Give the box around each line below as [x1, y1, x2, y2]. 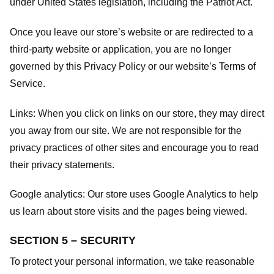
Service [10, 78, 43, 89]
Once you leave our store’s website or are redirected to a [10, 26, 253, 37]
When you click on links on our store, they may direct [38, 108, 264, 119]
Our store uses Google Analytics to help [87, 189, 258, 200]
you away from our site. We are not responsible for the [10, 125, 242, 136]
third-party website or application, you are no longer [10, 43, 231, 54]
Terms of [219, 61, 256, 72]
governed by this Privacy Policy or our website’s [10, 61, 219, 72]
